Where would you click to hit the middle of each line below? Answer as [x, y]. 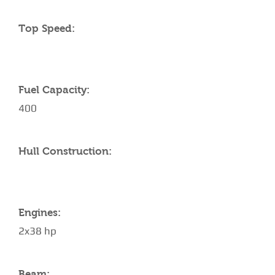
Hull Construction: [65, 151]
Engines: [40, 213]
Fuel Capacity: [54, 90]
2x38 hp [37, 231]
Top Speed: [47, 29]
